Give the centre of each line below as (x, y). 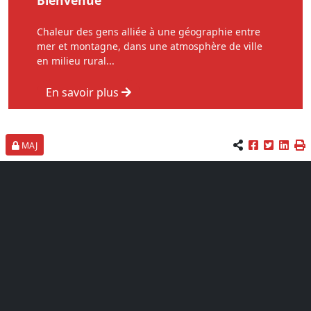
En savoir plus (84, 92)
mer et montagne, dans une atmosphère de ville (150, 46)
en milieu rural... (76, 61)
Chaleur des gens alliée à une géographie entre (149, 32)
